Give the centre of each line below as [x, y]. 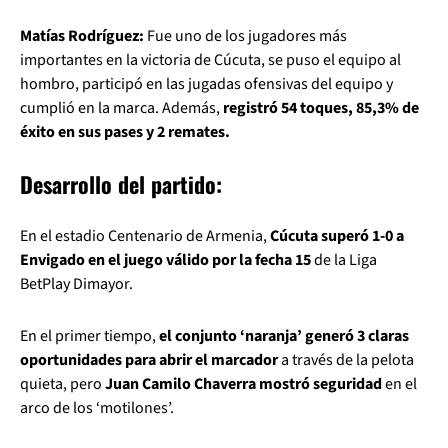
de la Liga [345, 260]
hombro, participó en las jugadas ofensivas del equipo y [206, 84]
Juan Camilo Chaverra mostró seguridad [243, 384]
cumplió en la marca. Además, [121, 108]
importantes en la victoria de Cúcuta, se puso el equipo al [210, 60]
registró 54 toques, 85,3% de [321, 108]
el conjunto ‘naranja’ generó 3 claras [284, 336]
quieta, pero [62, 384]
